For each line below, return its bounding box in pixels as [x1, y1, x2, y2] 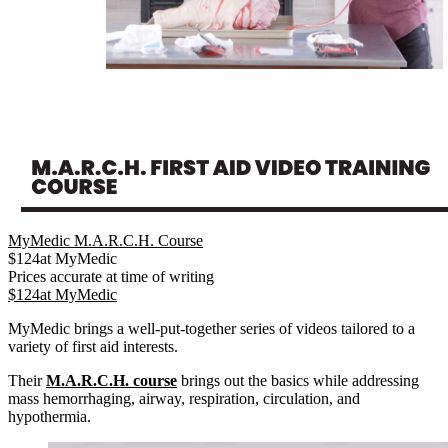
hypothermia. [8, 407, 91, 425]
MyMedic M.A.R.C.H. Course [8, 231, 203, 249]
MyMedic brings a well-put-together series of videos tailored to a [8, 319, 415, 337]
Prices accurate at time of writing [8, 267, 214, 285]
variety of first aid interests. [8, 337, 178, 355]
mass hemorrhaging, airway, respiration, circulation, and [8, 389, 360, 407]
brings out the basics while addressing [177, 371, 419, 389]
